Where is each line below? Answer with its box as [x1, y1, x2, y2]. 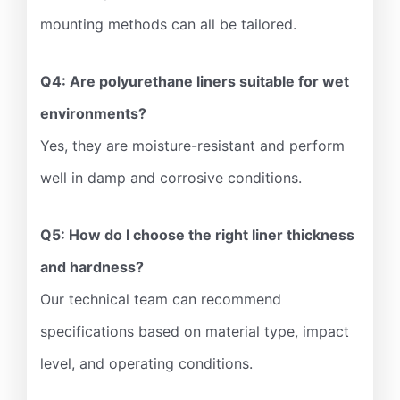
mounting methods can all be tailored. [40, 15, 296, 34]
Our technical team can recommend [40, 290, 281, 309]
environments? [40, 104, 146, 123]
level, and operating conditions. [40, 354, 253, 373]
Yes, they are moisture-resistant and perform [40, 137, 345, 155]
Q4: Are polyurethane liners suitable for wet [40, 72, 349, 91]
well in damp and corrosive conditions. [40, 169, 302, 187]
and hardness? [40, 258, 144, 277]
